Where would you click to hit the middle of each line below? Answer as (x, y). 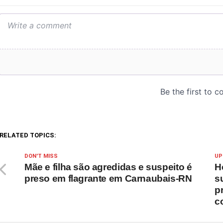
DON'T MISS (41, 156)
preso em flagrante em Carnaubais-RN (108, 179)
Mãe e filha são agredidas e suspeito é (108, 167)
